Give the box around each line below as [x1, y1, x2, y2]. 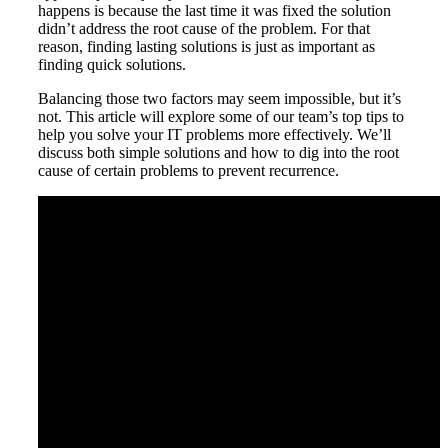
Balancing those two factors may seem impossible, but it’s [38, 90, 401, 108]
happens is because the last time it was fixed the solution [38, 2, 391, 20]
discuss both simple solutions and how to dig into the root [38, 144, 399, 162]
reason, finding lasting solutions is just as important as [38, 38, 375, 56]
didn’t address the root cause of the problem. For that [38, 20, 370, 38]
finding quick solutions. [38, 56, 186, 74]
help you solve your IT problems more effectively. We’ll [38, 126, 391, 144]
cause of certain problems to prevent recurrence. [38, 162, 339, 180]
